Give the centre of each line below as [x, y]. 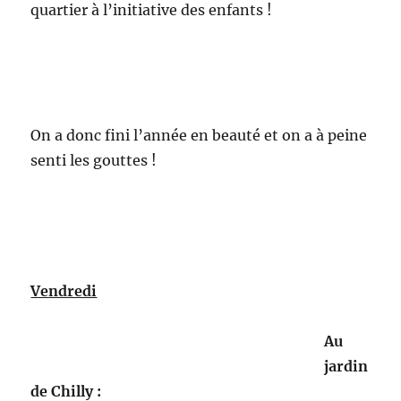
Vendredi [64, 291]
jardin [346, 366]
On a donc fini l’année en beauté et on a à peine [199, 135]
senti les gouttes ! [94, 160]
